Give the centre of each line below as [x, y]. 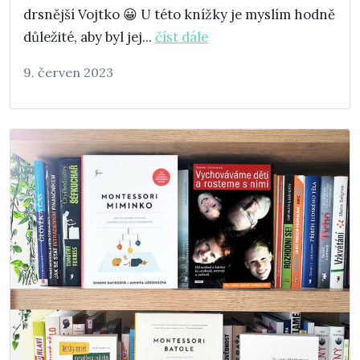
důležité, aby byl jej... [89, 37]
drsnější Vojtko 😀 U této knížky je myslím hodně [179, 15]
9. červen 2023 [68, 73]
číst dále [182, 37]
